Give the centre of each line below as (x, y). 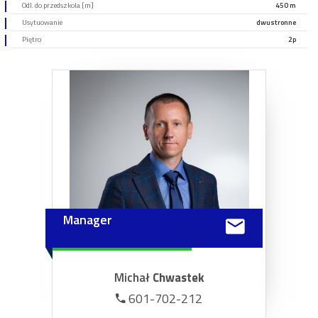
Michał (133, 278)
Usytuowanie (42, 22)
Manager (88, 220)
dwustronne (276, 22)
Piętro (32, 39)
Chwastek (178, 278)
